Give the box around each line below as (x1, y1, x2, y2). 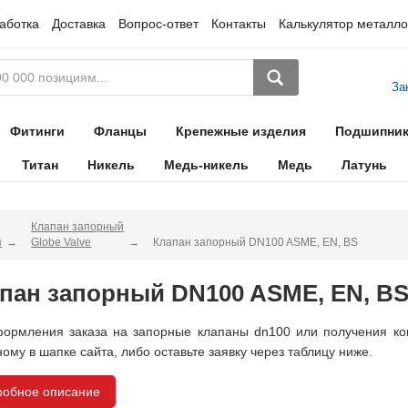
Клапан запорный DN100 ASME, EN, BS (153, 236, 359, 249)
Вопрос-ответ (117, 16, 199, 31)
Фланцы (93, 124, 147, 138)
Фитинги (9, 124, 65, 138)
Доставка (51, 16, 106, 31)
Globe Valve (31, 236, 92, 249)
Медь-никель (163, 158, 249, 172)
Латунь (341, 158, 387, 172)
